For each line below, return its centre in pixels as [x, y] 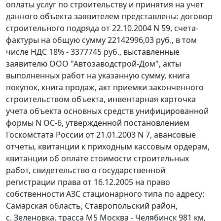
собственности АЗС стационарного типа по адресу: [105, 194]
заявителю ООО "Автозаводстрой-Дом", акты [93, 64]
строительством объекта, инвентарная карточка [101, 99]
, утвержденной [93, 123]
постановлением [157, 123]
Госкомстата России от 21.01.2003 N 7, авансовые [101, 135]
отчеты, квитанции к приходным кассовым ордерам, [108, 147]
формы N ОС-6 [34, 123]
